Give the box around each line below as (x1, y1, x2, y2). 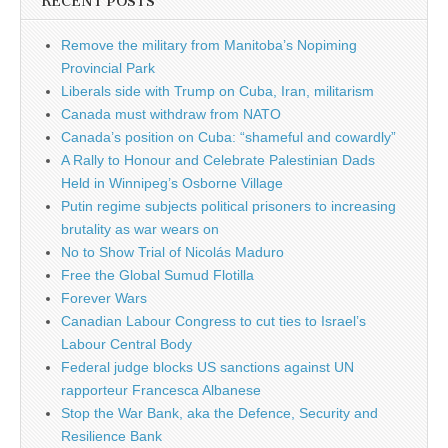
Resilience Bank (61, 427, 162, 444)
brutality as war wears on (61, 220, 219, 237)
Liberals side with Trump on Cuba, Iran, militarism (61, 82, 374, 99)
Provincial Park (61, 59, 155, 76)
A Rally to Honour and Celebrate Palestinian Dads (61, 151, 375, 168)
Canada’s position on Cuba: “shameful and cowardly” (61, 128, 396, 145)
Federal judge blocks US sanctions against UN (61, 358, 354, 375)
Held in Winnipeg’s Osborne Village (61, 174, 283, 191)
